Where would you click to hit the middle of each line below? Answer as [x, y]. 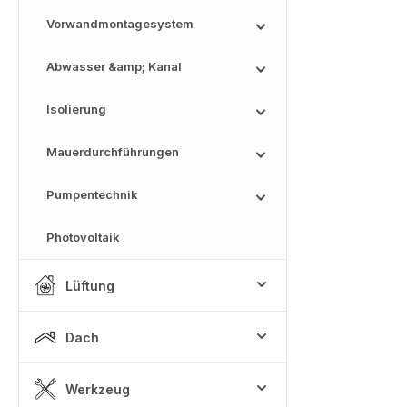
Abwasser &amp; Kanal [114, 66]
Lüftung [90, 285]
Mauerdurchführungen [113, 152]
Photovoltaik [83, 237]
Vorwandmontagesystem [120, 24]
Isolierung [76, 109]
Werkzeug [98, 389]
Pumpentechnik [92, 194]
